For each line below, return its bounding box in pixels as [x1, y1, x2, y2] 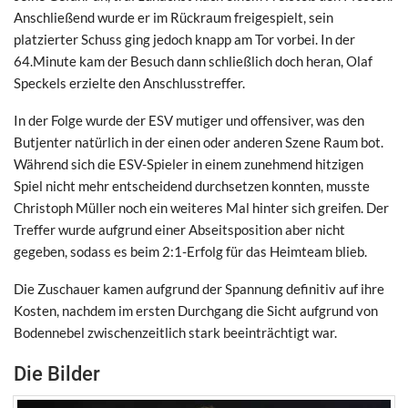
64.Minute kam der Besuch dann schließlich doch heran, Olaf [14, 52, 372, 69]
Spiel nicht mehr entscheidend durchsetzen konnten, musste [14, 177, 370, 194]
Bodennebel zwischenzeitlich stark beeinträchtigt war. [14, 323, 337, 341]
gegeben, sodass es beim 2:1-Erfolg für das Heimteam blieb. [14, 242, 367, 260]
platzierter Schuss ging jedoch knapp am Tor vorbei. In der [14, 30, 355, 47]
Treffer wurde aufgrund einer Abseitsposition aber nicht [14, 220, 345, 238]
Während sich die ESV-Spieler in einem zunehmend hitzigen [14, 155, 363, 172]
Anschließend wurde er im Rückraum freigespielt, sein [14, 8, 333, 25]
